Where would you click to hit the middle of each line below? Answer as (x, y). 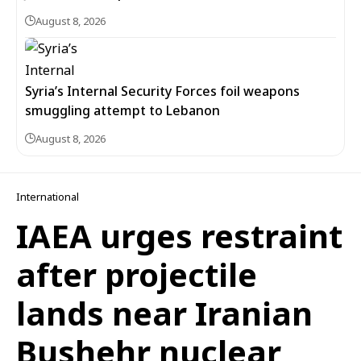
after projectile (137, 274)
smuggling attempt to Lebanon (122, 110)
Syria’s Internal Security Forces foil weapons (162, 91)
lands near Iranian (164, 313)
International (48, 197)
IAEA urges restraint (179, 236)
